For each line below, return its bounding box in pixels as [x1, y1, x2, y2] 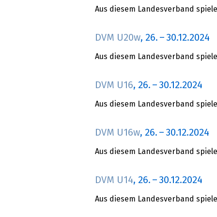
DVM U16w [95, 128, 140, 138]
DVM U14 [95, 175, 133, 186]
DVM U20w [95, 33, 140, 43]
